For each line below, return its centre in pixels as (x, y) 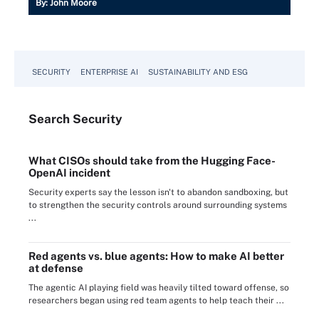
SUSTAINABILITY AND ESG (198, 72)
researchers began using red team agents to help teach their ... (156, 300)
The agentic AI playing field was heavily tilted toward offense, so (159, 287)
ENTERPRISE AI (109, 72)
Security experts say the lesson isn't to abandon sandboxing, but (158, 192)
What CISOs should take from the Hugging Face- (152, 160)
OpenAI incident (69, 172)
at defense (56, 268)
